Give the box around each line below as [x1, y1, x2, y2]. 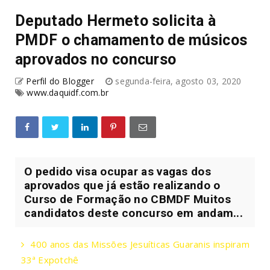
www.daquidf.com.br [27, 86, 109, 98]
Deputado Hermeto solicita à [15, 11, 216, 30]
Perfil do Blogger [26, 75, 94, 87]
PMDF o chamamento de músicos [15, 31, 248, 49]
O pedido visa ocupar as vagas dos [24, 164, 211, 178]
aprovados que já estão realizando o [24, 178, 221, 192]
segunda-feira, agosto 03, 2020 [115, 75, 242, 87]
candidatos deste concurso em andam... [24, 206, 243, 220]
